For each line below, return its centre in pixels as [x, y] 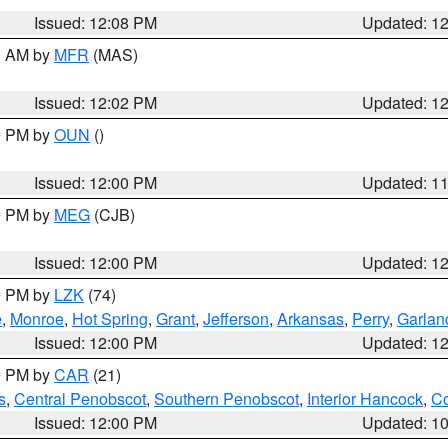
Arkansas [310, 318]
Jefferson [236, 318]
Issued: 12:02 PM [96, 102]
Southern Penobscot [226, 398]
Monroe [37, 318]
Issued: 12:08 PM [96, 22]
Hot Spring [110, 318]
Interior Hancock [365, 398]
